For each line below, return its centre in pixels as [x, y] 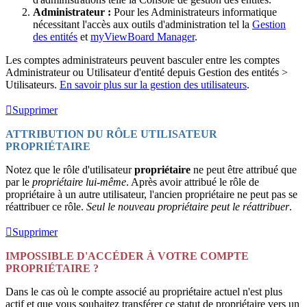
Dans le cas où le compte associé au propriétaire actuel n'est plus [144, 292]
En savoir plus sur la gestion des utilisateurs [153, 85]
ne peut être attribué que [244, 170]
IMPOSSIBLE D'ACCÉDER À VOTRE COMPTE [127, 256]
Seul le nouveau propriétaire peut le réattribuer [188, 207]
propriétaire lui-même [79, 182]
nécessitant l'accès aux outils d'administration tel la [143, 25]
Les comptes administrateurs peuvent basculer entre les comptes [143, 60]
